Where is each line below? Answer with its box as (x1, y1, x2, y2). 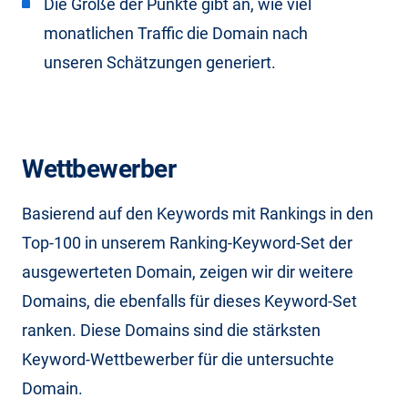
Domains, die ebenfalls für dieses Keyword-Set (22, 291, 357, 311)
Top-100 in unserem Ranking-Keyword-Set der (22, 232, 352, 252)
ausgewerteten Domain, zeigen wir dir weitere (22, 261, 353, 281)
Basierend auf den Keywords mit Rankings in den (22, 203, 373, 223)
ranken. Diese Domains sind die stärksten (22, 320, 321, 340)
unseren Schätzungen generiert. (44, 52, 276, 72)
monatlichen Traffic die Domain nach (44, 23, 308, 43)
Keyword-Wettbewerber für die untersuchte (22, 349, 334, 369)
